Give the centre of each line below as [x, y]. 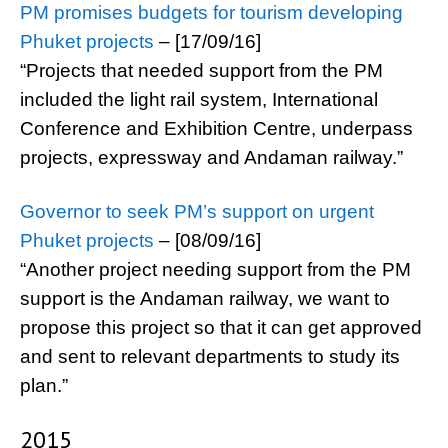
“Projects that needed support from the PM [201, 70]
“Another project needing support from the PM [215, 269]
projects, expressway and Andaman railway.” [211, 157]
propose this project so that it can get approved [221, 327]
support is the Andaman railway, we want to [205, 298]
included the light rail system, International [199, 99]
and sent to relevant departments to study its [210, 356]
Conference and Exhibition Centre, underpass [216, 128]
